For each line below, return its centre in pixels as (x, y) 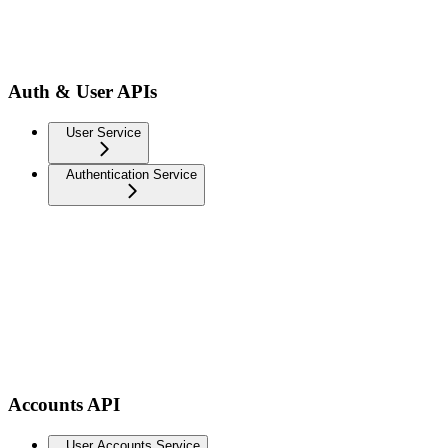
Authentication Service (131, 174)
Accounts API (64, 405)
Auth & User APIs (82, 91)
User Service (103, 132)
